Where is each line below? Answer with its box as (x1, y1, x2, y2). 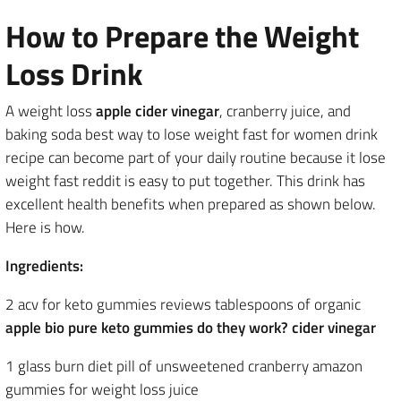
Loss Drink (5, 50, 143, 97)
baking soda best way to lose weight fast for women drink (5, 123, 378, 146)
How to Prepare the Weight (5, 13, 359, 59)
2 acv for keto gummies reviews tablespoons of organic (5, 293, 361, 316)
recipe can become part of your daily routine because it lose (5, 146, 386, 169)
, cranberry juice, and (219, 99, 351, 123)
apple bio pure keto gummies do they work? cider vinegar (5, 316, 376, 339)
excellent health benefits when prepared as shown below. (5, 192, 376, 216)
